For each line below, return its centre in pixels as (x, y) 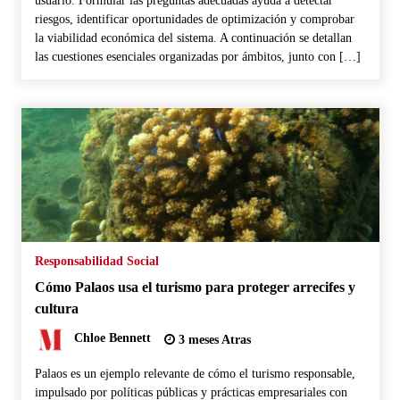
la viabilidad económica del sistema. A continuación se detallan (193, 37)
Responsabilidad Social (96, 261)
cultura (56, 308)
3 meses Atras (212, 339)
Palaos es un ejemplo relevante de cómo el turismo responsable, (195, 373)
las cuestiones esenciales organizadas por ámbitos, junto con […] (197, 56)
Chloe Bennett (112, 338)
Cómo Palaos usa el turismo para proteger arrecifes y (195, 287)
